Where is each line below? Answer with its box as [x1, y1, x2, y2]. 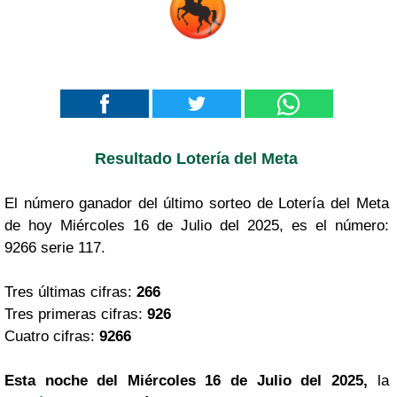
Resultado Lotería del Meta [95, 149, 299, 167]
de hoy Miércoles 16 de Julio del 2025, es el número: [4, 216, 389, 234]
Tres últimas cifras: [4, 283, 136, 300]
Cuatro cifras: [4, 327, 99, 345]
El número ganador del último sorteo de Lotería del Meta [4, 194, 389, 212]
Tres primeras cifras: [4, 305, 147, 323]
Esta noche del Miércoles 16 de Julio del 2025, [4, 371, 368, 389]
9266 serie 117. [4, 238, 105, 256]
